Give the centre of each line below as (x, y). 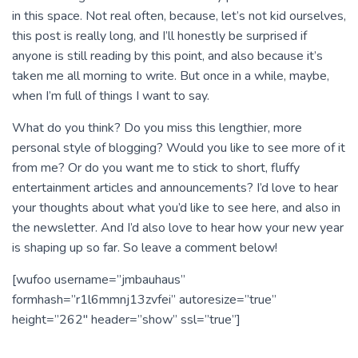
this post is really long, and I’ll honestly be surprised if (159, 36)
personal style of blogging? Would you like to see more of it (179, 148)
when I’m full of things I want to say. (111, 96)
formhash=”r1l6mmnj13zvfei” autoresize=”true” (144, 300)
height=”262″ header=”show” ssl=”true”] (126, 320)
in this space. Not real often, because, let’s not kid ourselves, (179, 16)
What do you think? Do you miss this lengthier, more (157, 128)
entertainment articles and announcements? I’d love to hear (175, 188)
